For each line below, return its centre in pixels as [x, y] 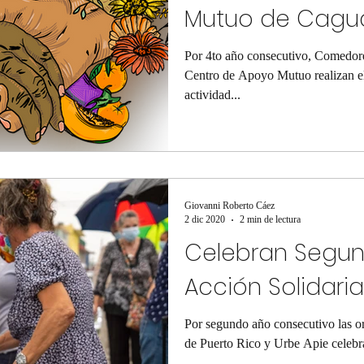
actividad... [212, 94]
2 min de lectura [270, 219]
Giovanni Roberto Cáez [230, 206]
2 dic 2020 [205, 219]
